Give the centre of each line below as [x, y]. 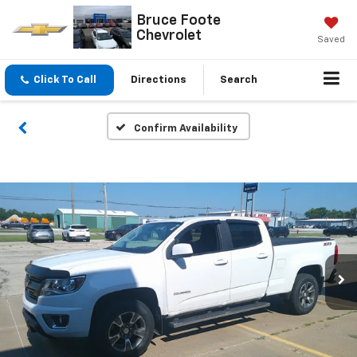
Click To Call [65, 80]
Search [239, 80]
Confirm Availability [185, 129]
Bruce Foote [179, 20]
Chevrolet [169, 35]
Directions [159, 80]
